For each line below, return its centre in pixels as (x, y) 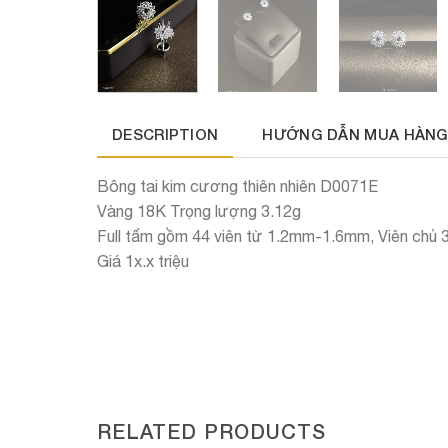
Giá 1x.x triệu (143, 260)
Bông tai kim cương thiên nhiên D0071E (237, 185)
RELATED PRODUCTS (211, 430)
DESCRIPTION (165, 133)
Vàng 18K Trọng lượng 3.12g (199, 210)
